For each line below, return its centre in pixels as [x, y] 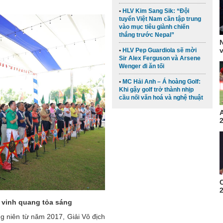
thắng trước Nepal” [147, 35]
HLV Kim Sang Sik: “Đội [156, 11]
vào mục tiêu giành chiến [154, 27]
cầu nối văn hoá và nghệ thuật [161, 98]
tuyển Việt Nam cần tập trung [160, 19]
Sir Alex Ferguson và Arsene [160, 58]
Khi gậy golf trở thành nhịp [157, 90]
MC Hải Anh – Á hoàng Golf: [162, 82]
